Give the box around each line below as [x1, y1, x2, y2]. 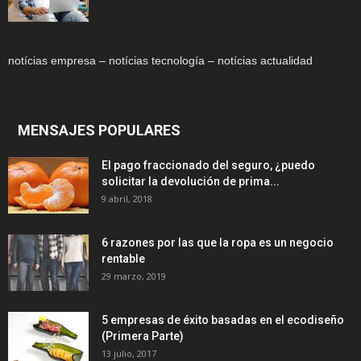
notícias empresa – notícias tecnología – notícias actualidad [8, 54, 313, 68]
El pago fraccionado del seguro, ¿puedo [102, 159, 315, 172]
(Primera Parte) [102, 330, 184, 343]
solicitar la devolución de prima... [102, 175, 280, 189]
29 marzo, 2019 [102, 270, 166, 283]
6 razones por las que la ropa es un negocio [102, 236, 334, 250]
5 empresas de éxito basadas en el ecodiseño [102, 313, 344, 327]
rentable [102, 252, 145, 266]
